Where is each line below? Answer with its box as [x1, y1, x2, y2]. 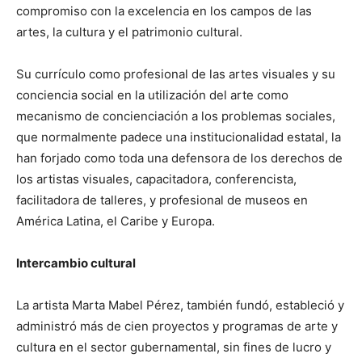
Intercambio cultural [16, 255, 136, 271]
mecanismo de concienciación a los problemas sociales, [16, 107, 335, 124]
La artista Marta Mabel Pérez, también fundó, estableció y [16, 297, 344, 313]
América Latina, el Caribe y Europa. [16, 213, 215, 229]
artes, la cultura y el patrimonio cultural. [16, 23, 242, 40]
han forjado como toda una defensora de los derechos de [16, 149, 343, 166]
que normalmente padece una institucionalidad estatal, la [16, 128, 341, 145]
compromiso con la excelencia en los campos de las [16, 2, 312, 19]
